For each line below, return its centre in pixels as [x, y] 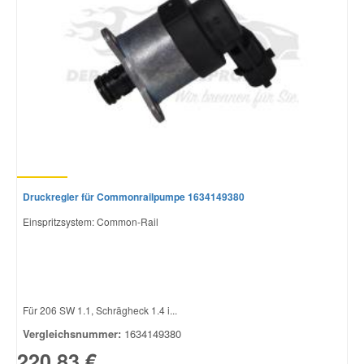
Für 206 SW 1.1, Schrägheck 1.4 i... [100, 310]
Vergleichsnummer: [72, 333]
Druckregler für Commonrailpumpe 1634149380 [134, 196]
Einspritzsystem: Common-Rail [91, 221]
